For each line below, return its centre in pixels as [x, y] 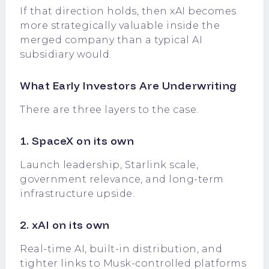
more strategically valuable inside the [120, 26]
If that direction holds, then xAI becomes [128, 11]
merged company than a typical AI [111, 40]
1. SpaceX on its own [77, 141]
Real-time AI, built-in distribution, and [121, 249]
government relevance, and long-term [122, 179]
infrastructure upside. [77, 194]
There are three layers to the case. [109, 110]
